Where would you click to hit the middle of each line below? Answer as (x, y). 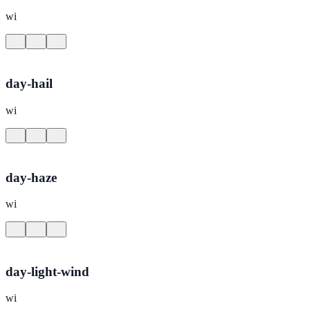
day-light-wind (47, 271)
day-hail (29, 83)
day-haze (31, 177)
